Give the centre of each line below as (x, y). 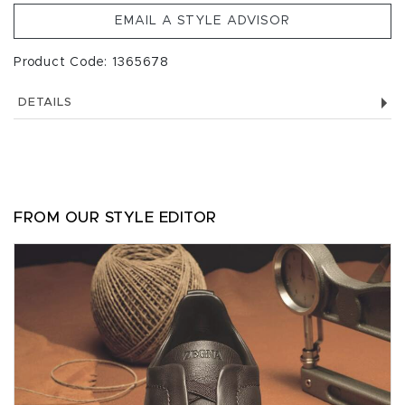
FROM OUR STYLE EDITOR (115, 217)
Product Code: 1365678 (91, 62)
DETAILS (45, 103)
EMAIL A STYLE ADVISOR (202, 21)
